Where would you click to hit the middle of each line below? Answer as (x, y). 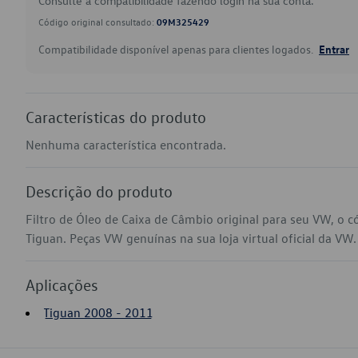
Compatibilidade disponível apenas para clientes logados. (177, 49)
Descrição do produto (99, 191)
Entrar (334, 49)
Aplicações (62, 284)
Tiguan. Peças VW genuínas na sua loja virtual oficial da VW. (191, 238)
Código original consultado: (97, 22)
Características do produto (116, 117)
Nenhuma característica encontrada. (126, 145)
